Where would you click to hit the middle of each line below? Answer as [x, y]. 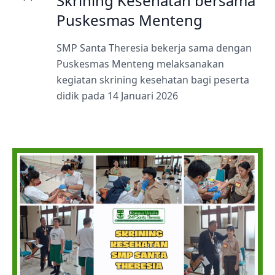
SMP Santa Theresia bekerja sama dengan [154, 48]
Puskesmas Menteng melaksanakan [140, 64]
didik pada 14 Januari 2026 [117, 95]
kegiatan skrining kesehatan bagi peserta [153, 79]
